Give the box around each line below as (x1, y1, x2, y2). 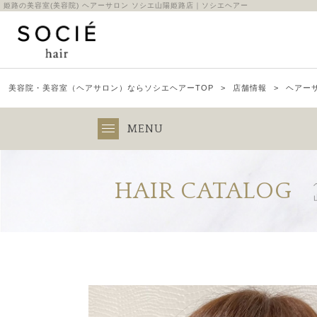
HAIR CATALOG (115, 178, 292, 204)
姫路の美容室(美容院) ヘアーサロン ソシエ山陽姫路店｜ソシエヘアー (4, 1, 248, 9)
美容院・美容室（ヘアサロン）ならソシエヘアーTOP (8, 83, 214, 92)
